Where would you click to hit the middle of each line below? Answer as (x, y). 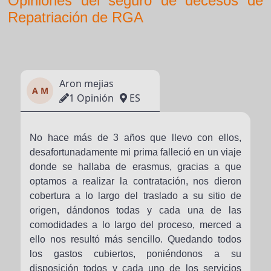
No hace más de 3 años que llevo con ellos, (135, 138)
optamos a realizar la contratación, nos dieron (135, 181)
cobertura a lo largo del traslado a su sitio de (135, 196)
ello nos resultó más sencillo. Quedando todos (135, 239)
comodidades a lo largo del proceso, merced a (135, 225)
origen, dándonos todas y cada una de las (135, 210)
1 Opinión (92, 98)
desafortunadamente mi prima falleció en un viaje (135, 152)
